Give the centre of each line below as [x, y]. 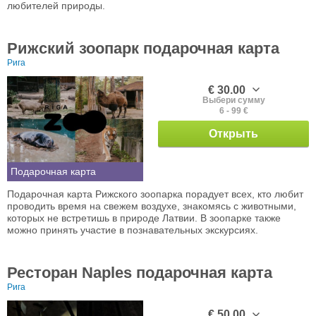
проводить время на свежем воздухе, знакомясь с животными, [152, 206]
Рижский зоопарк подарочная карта [143, 48]
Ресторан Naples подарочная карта [140, 272]
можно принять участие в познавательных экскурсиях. [133, 230]
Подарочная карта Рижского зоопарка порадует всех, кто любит [155, 194]
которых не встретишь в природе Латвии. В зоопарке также [144, 218]
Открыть [233, 133]
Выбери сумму [233, 100]
